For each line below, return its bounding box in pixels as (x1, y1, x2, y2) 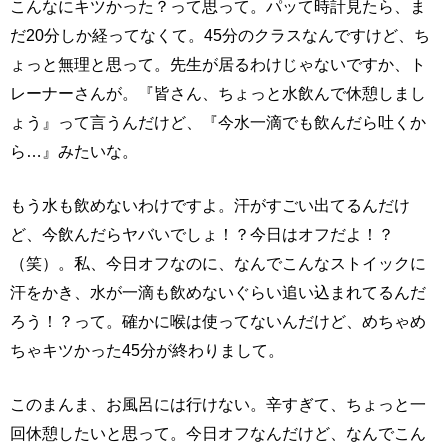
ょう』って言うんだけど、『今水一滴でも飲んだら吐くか (10, 113, 426, 132)
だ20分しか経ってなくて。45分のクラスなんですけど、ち (10, 26, 430, 45)
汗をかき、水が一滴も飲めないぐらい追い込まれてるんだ (10, 283, 426, 302)
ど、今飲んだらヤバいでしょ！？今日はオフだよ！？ (10, 225, 394, 244)
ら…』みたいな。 (10, 142, 138, 161)
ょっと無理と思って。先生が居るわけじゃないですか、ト (10, 55, 426, 74)
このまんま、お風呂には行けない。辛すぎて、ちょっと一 (10, 395, 426, 414)
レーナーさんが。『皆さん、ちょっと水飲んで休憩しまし (10, 84, 426, 103)
